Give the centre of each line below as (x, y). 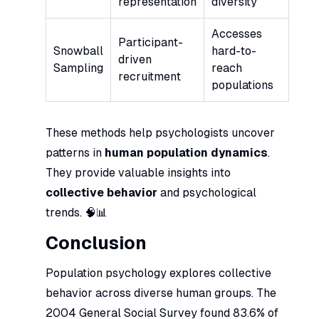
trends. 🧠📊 (77, 212)
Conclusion (96, 243)
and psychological (207, 192)
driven (135, 59)
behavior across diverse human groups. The (161, 293)
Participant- (151, 42)
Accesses (237, 33)
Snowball (78, 51)
